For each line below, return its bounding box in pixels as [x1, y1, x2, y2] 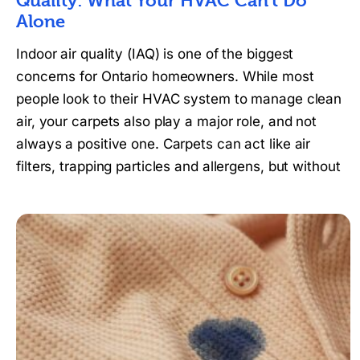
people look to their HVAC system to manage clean [16, 91, 342, 108]
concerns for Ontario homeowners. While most [16, 68, 314, 85]
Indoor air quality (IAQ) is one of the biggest [16, 46, 294, 63]
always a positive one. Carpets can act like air [16, 136, 311, 153]
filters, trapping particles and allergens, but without [16, 158, 341, 175]
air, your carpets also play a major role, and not [16, 113, 317, 130]
